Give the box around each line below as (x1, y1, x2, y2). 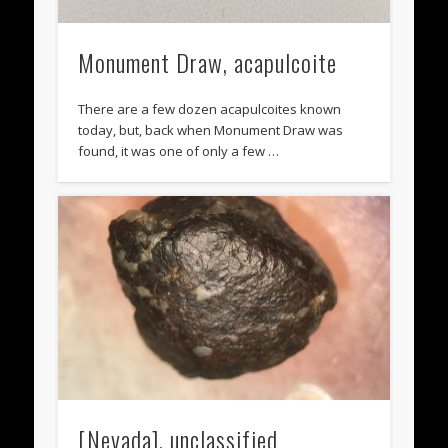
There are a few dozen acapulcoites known (78, 100, 342, 119)
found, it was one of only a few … (78, 142, 280, 161)
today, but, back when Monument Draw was (78, 121, 344, 140)
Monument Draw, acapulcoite (78, 44, 338, 81)
